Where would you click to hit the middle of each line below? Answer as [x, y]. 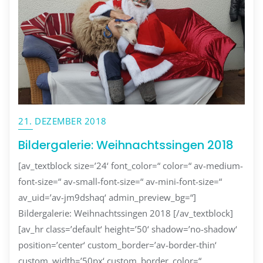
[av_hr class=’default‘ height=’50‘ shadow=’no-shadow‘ [128, 229]
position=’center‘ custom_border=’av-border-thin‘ [117, 245]
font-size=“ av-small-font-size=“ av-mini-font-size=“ [120, 182]
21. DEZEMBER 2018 [63, 121]
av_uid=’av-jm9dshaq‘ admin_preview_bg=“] [107, 198]
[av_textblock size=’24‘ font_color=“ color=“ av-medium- [131, 166]
